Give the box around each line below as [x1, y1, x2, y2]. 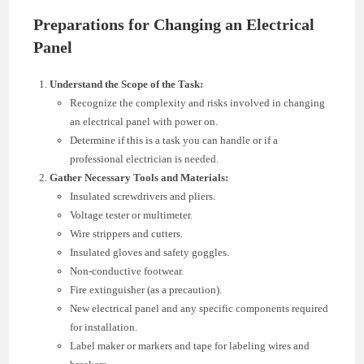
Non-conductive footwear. [70, 264, 184, 277]
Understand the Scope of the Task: [50, 77, 204, 90]
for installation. [70, 320, 138, 333]
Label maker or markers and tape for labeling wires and [70, 339, 310, 352]
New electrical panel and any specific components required [70, 301, 329, 314]
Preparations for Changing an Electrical [33, 15, 315, 33]
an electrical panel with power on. [70, 115, 219, 128]
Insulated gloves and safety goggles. [70, 245, 230, 258]
